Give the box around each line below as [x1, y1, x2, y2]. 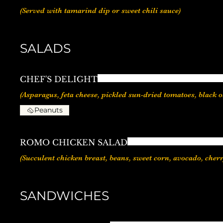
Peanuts [34, 106, 63, 115]
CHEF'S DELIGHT [20, 74, 98, 85]
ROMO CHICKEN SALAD [20, 137, 127, 148]
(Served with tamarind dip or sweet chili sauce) [20, 6, 181, 15]
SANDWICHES [20, 188, 109, 204]
